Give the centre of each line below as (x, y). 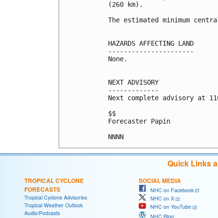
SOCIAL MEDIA (160, 180)
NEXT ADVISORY (133, 82)
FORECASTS (42, 189)
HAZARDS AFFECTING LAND (151, 43)
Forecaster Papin (139, 121)
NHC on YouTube (169, 207)
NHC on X (160, 199)
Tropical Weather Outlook (54, 205)
